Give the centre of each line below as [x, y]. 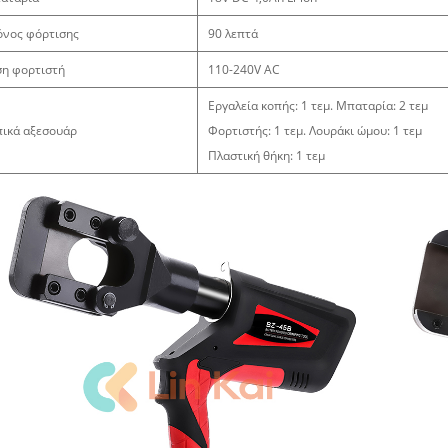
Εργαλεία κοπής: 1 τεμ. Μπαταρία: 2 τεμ [318, 106]
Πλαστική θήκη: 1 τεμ [266, 156]
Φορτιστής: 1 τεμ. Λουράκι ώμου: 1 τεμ [315, 131]
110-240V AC [244, 70]
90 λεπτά [233, 34]
